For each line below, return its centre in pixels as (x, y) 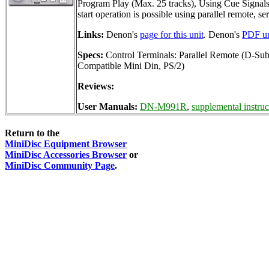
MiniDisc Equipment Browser (66, 144)
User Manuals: (109, 106)
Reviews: (96, 86)
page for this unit (172, 34)
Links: (91, 34)
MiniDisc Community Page (60, 166)
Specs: (90, 55)
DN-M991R (163, 106)
